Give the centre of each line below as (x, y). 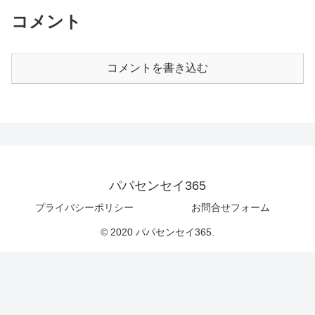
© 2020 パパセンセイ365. (157, 232)
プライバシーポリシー (84, 208)
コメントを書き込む (157, 68)
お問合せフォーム (231, 208)
